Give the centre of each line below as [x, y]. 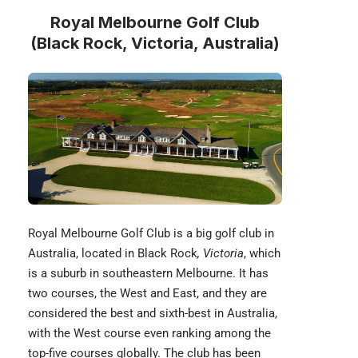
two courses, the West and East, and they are [147, 294]
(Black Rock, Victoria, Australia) [155, 43]
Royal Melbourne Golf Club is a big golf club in [151, 234]
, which [262, 254]
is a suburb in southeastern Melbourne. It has [148, 274]
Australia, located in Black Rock [113, 254]
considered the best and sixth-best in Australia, [153, 314]
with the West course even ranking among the [149, 334]
